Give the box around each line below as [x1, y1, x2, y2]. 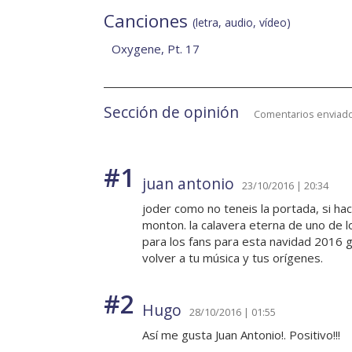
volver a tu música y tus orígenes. [142, 250, 323, 266]
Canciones [104, 9, 192, 34]
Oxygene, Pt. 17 [112, 41, 200, 57]
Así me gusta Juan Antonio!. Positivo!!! [142, 327, 340, 343]
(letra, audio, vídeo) [192, 15, 291, 31]
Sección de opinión [104, 101, 239, 123]
